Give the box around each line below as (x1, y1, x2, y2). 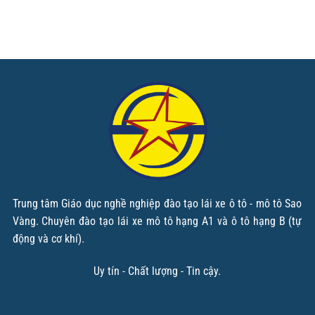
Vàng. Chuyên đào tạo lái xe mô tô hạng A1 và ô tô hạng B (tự (12, 214, 302, 228)
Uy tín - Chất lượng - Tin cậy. (94, 264, 221, 278)
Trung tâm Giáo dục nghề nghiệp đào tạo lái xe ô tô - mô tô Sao (12, 196, 302, 210)
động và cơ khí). (12, 231, 84, 245)
